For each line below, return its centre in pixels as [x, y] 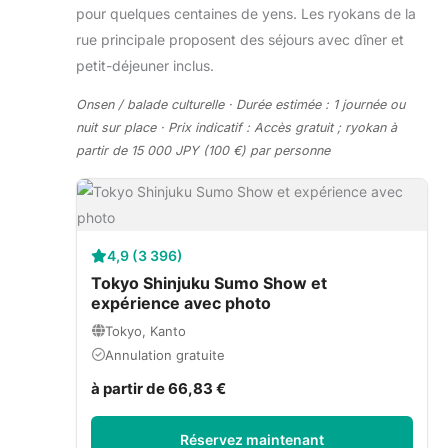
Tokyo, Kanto [145, 330]
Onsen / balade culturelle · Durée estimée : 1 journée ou [240, 104]
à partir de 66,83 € [158, 388]
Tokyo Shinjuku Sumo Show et [209, 282]
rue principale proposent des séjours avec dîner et [240, 39]
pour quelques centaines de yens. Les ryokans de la [246, 13]
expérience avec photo [181, 302]
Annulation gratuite [165, 354]
